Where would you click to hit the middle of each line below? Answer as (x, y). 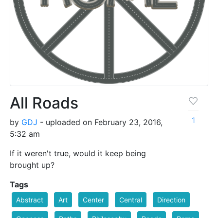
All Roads (44, 103)
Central (131, 200)
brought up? (32, 165)
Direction (171, 200)
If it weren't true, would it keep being (78, 153)
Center (93, 200)
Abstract (30, 200)
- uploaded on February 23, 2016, (100, 122)
